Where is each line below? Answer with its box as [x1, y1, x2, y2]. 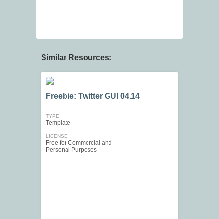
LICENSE [46, 133, 67, 139]
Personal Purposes [46, 146, 97, 153]
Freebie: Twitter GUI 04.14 [46, 92, 140, 101]
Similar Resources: [41, 53, 111, 62]
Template [46, 119, 70, 127]
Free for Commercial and [46, 139, 112, 147]
